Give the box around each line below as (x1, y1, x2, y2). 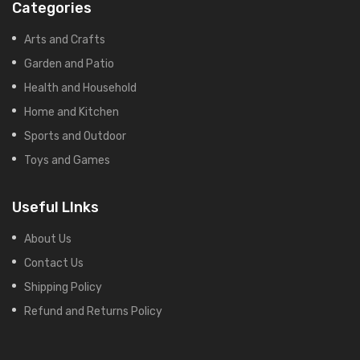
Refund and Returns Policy (24, 304, 162, 317)
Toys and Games (24, 153, 110, 166)
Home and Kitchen (24, 104, 119, 118)
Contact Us (24, 256, 84, 269)
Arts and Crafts (24, 32, 105, 46)
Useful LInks (12, 198, 99, 216)
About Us (24, 231, 72, 245)
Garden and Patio (24, 56, 114, 70)
